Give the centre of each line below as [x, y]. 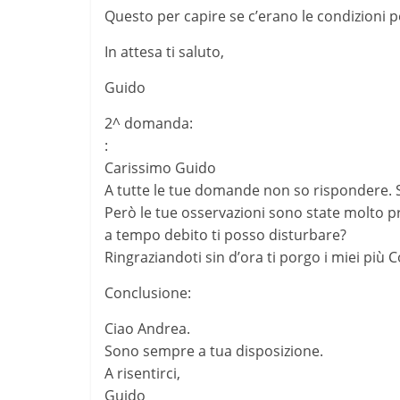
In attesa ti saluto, [164, 51]
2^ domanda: [149, 123]
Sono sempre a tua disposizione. [214, 350]
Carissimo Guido [160, 167]
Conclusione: [148, 292]
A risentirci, [142, 373]
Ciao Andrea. [147, 328]
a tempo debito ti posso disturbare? [225, 234]
